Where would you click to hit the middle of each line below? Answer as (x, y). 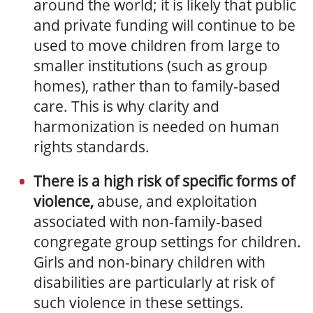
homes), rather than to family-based (157, 86)
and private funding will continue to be (165, 26)
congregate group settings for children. (167, 242)
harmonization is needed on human (156, 127)
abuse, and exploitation (175, 202)
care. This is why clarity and (126, 107)
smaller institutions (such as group (151, 66)
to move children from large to (175, 46)
